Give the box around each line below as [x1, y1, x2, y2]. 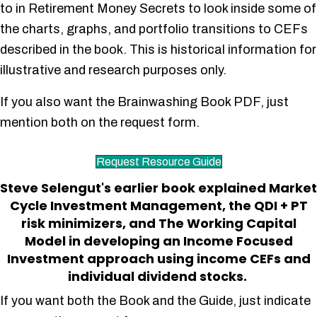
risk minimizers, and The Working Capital [21, 214, 296, 232]
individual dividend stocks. [67, 267, 250, 285]
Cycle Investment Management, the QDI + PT [9, 197, 308, 214]
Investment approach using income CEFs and [6, 250, 311, 267]
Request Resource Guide [96, 156, 221, 168]
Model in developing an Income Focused [24, 232, 293, 250]
